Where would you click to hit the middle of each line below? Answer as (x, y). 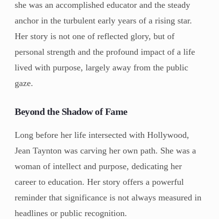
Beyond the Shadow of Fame (71, 111)
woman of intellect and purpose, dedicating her (98, 166)
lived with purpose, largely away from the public (101, 67)
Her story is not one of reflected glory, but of (95, 36)
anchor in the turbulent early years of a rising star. (103, 20)
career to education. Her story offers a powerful (99, 182)
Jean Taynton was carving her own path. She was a (105, 150)
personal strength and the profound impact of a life (105, 52)
